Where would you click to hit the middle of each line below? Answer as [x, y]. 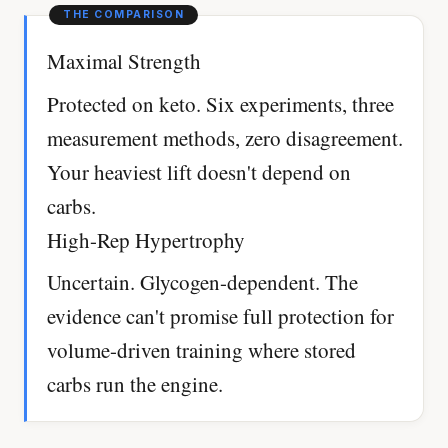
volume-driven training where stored [201, 349]
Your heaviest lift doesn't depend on [199, 171]
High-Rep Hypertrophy [146, 239]
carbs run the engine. [135, 383]
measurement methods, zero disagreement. [225, 137]
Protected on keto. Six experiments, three [220, 103]
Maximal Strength [124, 61]
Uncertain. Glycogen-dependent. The [202, 281]
